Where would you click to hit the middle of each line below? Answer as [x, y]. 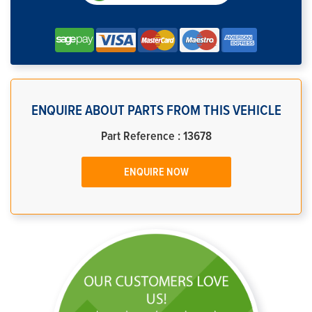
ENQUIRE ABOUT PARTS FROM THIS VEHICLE [156, 110]
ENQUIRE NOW [156, 172]
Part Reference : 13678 [156, 136]
